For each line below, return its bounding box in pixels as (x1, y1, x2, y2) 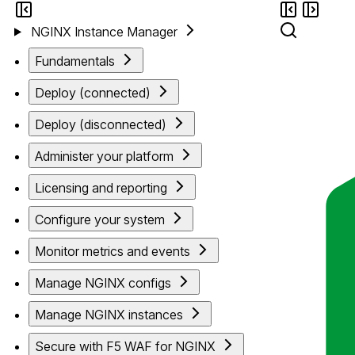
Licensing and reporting (35, 179, 168, 196)
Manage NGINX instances (35, 306, 184, 323)
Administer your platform (35, 147, 174, 164)
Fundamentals (35, 52, 116, 69)
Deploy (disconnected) (35, 116, 167, 132)
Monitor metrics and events (35, 242, 191, 259)
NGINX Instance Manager (30, 23, 181, 40)
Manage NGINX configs (35, 274, 172, 291)
